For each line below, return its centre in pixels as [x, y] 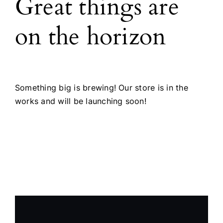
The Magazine [39, 46]
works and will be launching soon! [81, 101]
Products [29, 13]
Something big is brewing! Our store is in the [102, 87]
